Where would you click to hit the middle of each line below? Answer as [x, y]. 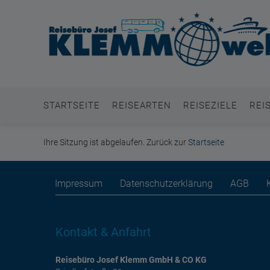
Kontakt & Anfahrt [103, 232]
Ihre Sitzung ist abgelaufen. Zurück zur [116, 142]
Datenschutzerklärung [166, 184]
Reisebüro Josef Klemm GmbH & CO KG [131, 260]
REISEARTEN [142, 105]
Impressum [79, 184]
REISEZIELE [210, 105]
